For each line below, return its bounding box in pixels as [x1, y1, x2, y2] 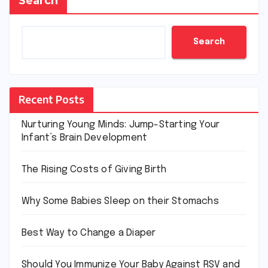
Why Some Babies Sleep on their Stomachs [22, 196, 219, 206]
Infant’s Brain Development [22, 132, 148, 143]
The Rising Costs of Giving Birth [22, 164, 167, 175]
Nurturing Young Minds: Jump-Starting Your [22, 119, 220, 130]
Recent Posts [19, 92, 84, 106]
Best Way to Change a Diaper [22, 227, 156, 238]
